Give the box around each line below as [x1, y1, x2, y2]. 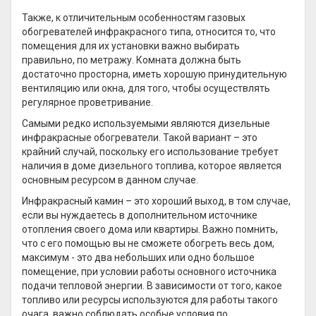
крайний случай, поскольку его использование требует [22, 146, 279, 157]
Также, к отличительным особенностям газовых [22, 12, 245, 23]
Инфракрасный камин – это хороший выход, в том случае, [22, 195, 291, 207]
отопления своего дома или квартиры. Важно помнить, [22, 224, 278, 235]
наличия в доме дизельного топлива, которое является [22, 160, 281, 171]
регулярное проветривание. [22, 97, 153, 108]
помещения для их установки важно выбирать [22, 40, 240, 51]
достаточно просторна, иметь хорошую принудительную [22, 68, 287, 80]
